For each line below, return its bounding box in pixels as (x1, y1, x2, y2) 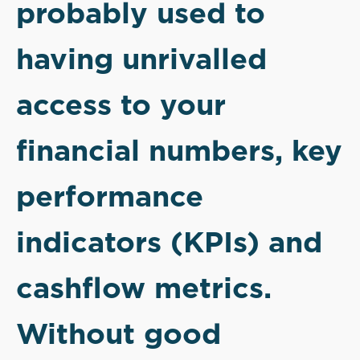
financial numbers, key (16, 129, 342, 170)
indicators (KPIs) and (16, 221, 322, 262)
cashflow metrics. (16, 267, 272, 308)
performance (16, 175, 203, 216)
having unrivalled (16, 38, 267, 79)
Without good (16, 313, 221, 354)
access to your (16, 84, 226, 125)
